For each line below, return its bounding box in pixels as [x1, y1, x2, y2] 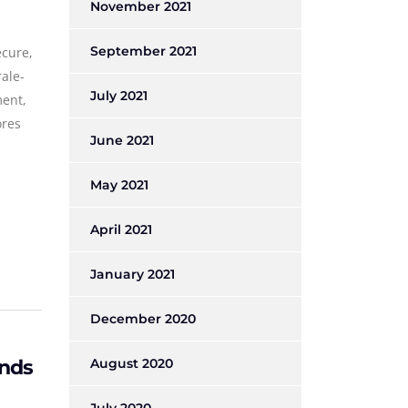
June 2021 [90, 132, 154, 148]
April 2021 [90, 221, 152, 238]
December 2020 [90, 311, 196, 327]
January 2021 [90, 266, 175, 282]
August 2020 [90, 355, 173, 372]
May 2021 [90, 177, 148, 193]
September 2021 [90, 43, 197, 59]
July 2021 [90, 87, 148, 104]
